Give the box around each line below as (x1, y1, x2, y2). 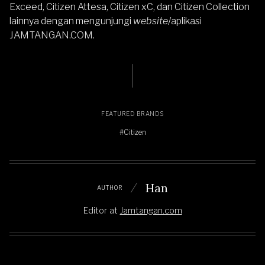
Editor (83, 205, 107, 215)
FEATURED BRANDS (101, 109, 164, 117)
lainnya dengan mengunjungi (9, 15, 133, 27)
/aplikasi (168, 15, 202, 27)
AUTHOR (97, 184, 122, 192)
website (133, 15, 168, 27)
